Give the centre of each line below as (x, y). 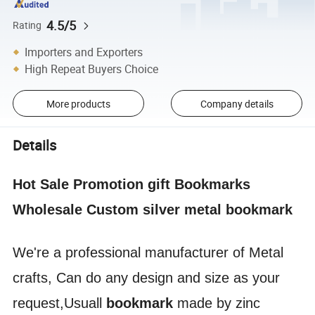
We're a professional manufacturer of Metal (148, 252)
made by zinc (217, 303)
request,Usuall (60, 303)
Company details (237, 103)
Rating (27, 25)
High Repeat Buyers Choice (92, 69)
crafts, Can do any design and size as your (147, 277)
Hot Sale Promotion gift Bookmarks (132, 184)
